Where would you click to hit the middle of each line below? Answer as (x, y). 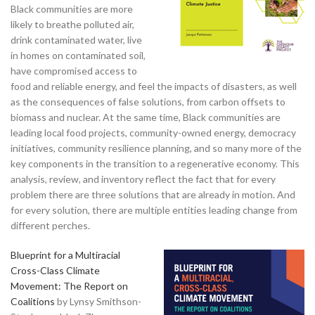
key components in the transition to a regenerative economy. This (155, 163)
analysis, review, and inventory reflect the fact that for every (143, 179)
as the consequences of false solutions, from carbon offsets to (148, 101)
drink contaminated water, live (76, 39)
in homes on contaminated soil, (78, 55)
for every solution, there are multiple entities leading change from (154, 210)
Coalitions (33, 301)
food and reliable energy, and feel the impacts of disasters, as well (154, 86)
